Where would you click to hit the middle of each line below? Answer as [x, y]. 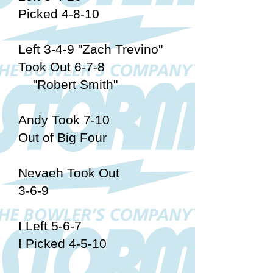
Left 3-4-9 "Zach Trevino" [90, 49]
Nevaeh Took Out [69, 173]
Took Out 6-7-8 [62, 67]
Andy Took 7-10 [64, 120]
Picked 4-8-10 [59, 14]
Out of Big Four [62, 137]
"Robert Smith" [68, 84]
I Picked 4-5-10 [62, 243]
